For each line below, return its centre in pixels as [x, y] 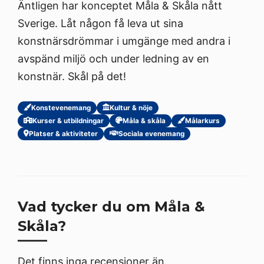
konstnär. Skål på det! [72, 76]
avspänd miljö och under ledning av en [113, 58]
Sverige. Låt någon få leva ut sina [100, 23]
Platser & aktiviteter [63, 133]
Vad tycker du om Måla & [111, 206]
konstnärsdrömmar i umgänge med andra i [124, 41]
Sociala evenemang [151, 133]
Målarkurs [202, 121]
